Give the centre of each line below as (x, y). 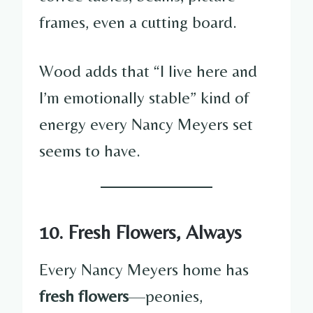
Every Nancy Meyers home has (144, 269)
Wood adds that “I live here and (148, 71)
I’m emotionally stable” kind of (144, 97)
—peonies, (166, 296)
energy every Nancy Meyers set (146, 124)
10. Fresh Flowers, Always (140, 232)
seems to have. (90, 150)
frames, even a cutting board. (138, 22)
